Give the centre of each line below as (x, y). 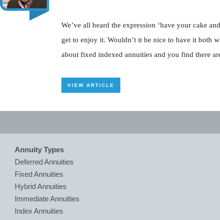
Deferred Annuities (44, 162)
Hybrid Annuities (41, 186)
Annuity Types (39, 150)
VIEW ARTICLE (91, 85)
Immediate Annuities (47, 199)
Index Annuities (39, 211)
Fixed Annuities (39, 174)
